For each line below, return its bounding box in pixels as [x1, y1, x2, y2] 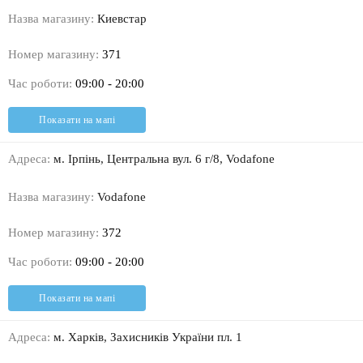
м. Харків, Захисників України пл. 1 [50, 331, 242, 344]
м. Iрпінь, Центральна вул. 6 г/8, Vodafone [50, 152, 275, 166]
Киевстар [94, 12, 147, 26]
